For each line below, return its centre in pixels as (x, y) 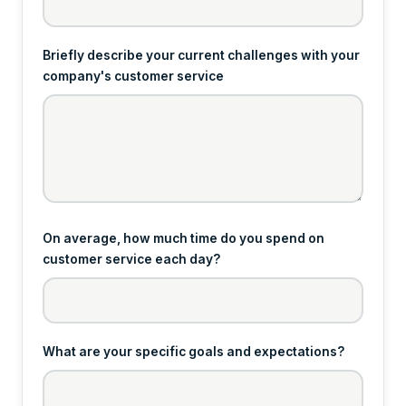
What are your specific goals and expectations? (193, 351)
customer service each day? (131, 259)
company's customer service (133, 76)
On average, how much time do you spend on (184, 238)
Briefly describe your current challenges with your (201, 55)
